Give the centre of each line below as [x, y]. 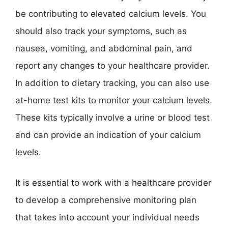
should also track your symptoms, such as [101, 31]
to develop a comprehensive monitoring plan [106, 200]
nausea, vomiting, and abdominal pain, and [104, 48]
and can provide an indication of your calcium [108, 135]
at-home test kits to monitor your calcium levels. [114, 100]
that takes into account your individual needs [107, 217]
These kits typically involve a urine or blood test [112, 118]
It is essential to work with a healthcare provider [113, 182]
